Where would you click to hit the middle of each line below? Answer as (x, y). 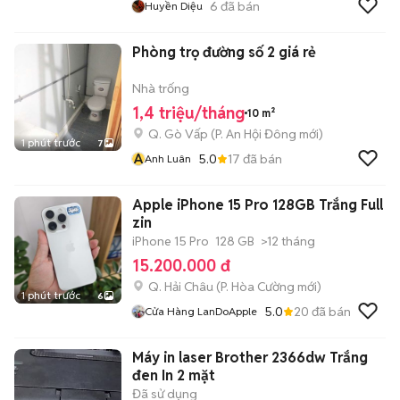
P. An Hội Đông (256, 134)
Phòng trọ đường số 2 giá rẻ (224, 52)
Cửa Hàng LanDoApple (201, 311)
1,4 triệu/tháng (188, 113)
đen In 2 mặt (174, 375)
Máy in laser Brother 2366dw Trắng (250, 358)
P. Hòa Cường (258, 287)
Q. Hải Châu (181, 287)
